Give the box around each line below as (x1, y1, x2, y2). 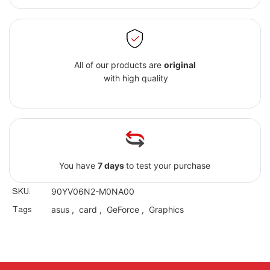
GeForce (106, 204, 139, 215)
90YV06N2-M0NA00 (51, 186, 134, 197)
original (163, 60, 196, 71)
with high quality (101, 73, 169, 84)
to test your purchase (126, 160, 211, 171)
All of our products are (74, 60, 164, 71)
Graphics (148, 204, 184, 215)
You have (59, 160, 98, 171)
